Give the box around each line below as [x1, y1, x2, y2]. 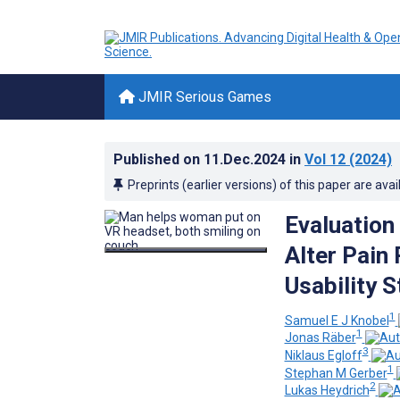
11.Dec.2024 [204, 151, 289, 168]
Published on [113, 151, 204, 168]
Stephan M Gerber [284, 365, 387, 380]
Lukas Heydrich [284, 383, 370, 398]
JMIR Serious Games [135, 88, 271, 105]
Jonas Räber [284, 330, 356, 346]
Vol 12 [304, 151, 346, 168]
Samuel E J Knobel [284, 312, 389, 328]
